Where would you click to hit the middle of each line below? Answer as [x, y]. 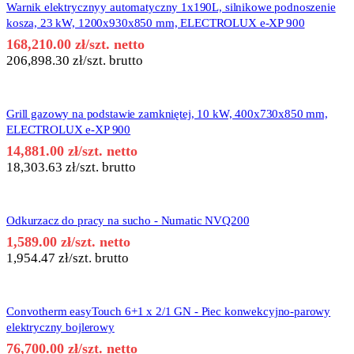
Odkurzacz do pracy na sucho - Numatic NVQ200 [128, 221]
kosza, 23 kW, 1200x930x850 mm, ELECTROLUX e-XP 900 [156, 23]
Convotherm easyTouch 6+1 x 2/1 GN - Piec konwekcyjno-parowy [169, 312]
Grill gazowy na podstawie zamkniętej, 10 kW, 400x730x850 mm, [168, 114]
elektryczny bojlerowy [60, 328]
